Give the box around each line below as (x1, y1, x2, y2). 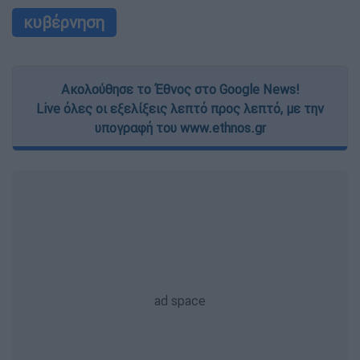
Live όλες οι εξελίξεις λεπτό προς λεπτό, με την (36, 100, 324, 117)
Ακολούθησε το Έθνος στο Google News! (61, 81, 299, 98)
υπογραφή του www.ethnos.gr (94, 120, 266, 137)
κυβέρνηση (24, 12, 104, 33)
